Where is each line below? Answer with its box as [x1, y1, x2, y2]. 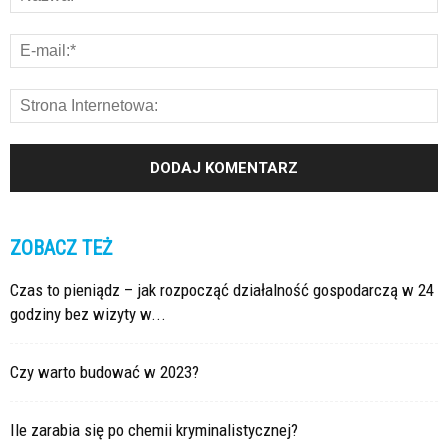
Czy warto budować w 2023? [10, 362, 199, 383]
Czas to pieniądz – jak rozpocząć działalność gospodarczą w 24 [10, 280, 434, 301]
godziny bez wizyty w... [10, 304, 166, 325]
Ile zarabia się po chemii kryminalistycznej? [10, 420, 298, 441]
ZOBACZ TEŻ [10, 236, 112, 261]
